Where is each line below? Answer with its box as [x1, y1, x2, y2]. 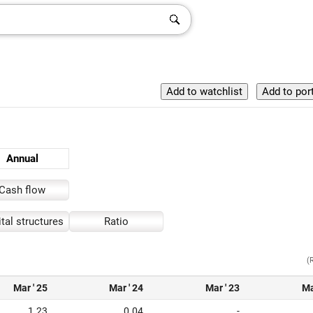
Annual [6, 152, 38, 165]
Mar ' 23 [205, 282, 240, 293]
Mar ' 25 [13, 282, 48, 293]
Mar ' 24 [109, 282, 143, 293]
